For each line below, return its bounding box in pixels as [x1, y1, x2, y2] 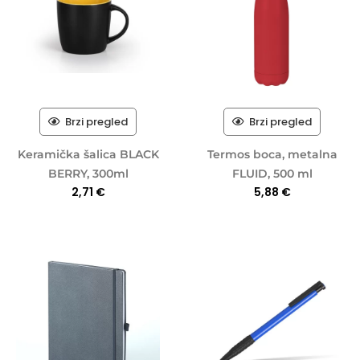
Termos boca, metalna [207, 147, 337, 162]
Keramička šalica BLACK [17, 147, 159, 162]
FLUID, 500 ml [231, 166, 313, 182]
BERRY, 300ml [47, 166, 129, 182]
